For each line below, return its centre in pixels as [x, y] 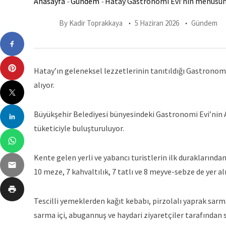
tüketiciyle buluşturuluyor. [79, 128]
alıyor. [44, 85]
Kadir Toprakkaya [96, 23]
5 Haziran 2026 [157, 23]
